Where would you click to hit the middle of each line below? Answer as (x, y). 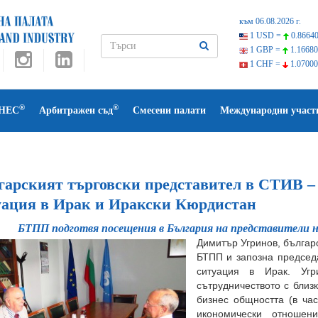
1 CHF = (265, 64)
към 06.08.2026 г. (270, 21)
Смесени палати (169, 110)
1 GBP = (265, 50)
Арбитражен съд (76, 110)
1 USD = (265, 35)
